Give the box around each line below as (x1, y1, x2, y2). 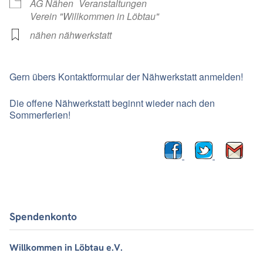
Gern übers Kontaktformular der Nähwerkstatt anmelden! (9, 70, 243, 84)
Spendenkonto (9, 210, 77, 224)
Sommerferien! (9, 108, 70, 122)
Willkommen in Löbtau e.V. (9, 241, 123, 254)
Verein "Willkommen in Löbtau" (30, 9, 159, 23)
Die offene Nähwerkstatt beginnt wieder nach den (9, 96, 215, 110)
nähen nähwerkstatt (30, 28, 112, 42)
